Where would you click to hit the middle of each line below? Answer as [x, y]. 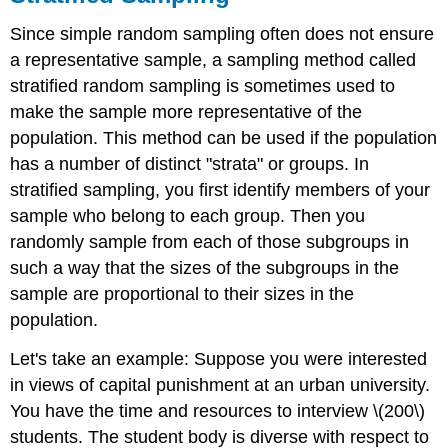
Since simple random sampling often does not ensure [222, 34]
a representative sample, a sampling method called [213, 60]
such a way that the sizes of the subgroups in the [205, 268]
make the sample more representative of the [186, 112]
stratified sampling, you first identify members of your [220, 190]
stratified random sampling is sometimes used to [203, 86]
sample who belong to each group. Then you [188, 216]
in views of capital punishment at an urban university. [220, 385]
